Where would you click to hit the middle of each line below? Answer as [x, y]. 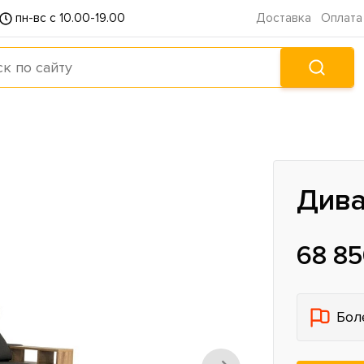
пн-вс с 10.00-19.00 [70, 18]
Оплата [342, 18]
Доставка [284, 18]
